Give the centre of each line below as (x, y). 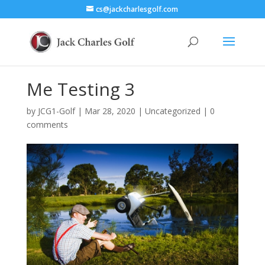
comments (47, 124)
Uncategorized (172, 111)
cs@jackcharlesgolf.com (137, 9)
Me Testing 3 (80, 89)
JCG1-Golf (56, 111)
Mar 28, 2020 (110, 111)
